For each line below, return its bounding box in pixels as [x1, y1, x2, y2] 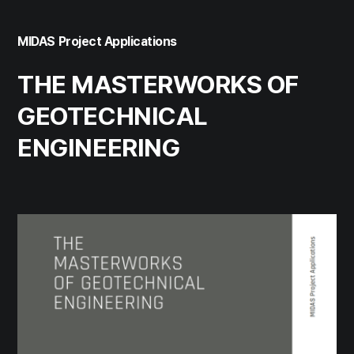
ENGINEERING [17, 132, 180, 163]
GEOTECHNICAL [17, 100, 208, 131]
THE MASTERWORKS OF [17, 69, 299, 100]
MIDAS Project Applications [17, 33, 177, 49]
